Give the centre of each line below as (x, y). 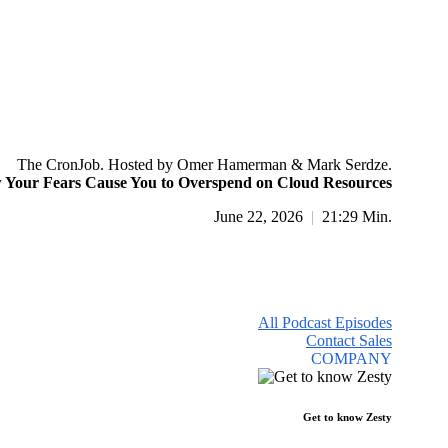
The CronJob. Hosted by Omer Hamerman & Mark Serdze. (204, 164)
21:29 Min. (355, 216)
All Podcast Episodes (325, 322)
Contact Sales (349, 340)
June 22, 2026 (260, 216)
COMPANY (351, 358)
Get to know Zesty (347, 416)
